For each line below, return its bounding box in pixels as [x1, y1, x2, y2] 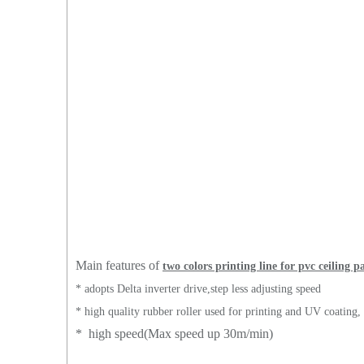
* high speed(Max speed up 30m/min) [76, 326, 273, 340]
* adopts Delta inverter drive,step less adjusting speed [76, 282, 321, 295]
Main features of [76, 258, 162, 272]
